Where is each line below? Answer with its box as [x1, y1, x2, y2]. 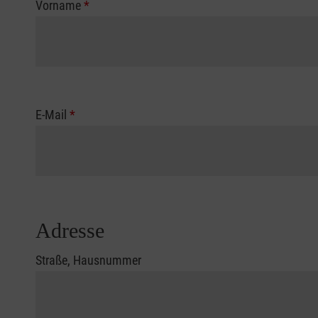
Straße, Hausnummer [35, 253, 141, 268]
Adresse [35, 219, 104, 243]
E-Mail [35, 107, 70, 123]
